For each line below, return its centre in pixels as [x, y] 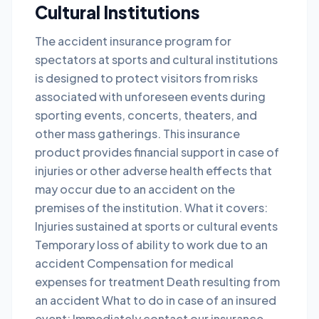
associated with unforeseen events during [150, 96]
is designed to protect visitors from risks [146, 78]
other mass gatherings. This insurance [137, 134]
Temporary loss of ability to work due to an [151, 245]
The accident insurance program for [133, 41]
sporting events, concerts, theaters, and [146, 115]
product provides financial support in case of [157, 152]
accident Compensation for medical [134, 263]
